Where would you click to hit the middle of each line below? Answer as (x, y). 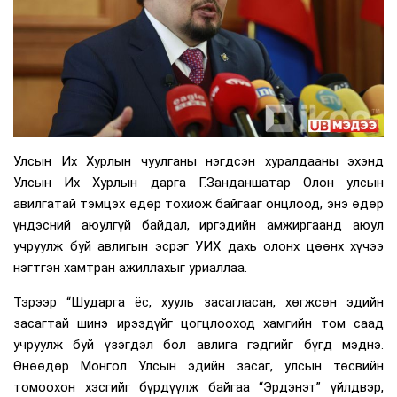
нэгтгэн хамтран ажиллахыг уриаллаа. (130, 267)
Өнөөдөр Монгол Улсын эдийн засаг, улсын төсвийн (198, 366)
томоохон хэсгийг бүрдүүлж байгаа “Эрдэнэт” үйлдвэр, (198, 387)
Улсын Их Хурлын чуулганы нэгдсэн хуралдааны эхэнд (198, 161)
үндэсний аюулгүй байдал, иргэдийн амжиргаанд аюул (198, 225)
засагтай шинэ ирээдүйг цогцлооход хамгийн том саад (198, 323)
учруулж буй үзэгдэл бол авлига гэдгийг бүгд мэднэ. (198, 344)
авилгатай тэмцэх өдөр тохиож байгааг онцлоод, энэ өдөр (198, 203)
